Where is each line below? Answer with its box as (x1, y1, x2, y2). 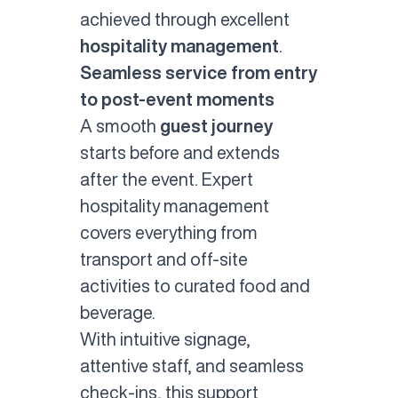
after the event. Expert (79, 170, 253, 187)
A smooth (79, 116, 156, 134)
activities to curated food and (79, 276, 310, 294)
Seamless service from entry (79, 63, 317, 81)
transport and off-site (79, 250, 248, 267)
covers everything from (79, 223, 258, 241)
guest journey (155, 116, 273, 134)
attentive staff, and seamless (79, 356, 304, 374)
